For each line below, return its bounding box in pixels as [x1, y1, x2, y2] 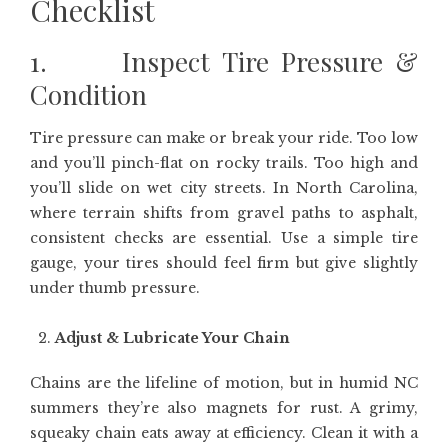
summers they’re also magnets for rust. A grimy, [30, 399, 418, 417]
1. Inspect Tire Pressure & [30, 44, 418, 79]
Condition [30, 77, 147, 112]
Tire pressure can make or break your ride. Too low [30, 129, 418, 147]
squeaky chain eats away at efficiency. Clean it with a [30, 424, 418, 442]
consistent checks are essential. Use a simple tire [30, 229, 418, 247]
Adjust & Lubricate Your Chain [55, 329, 290, 347]
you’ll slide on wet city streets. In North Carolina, [30, 179, 418, 197]
